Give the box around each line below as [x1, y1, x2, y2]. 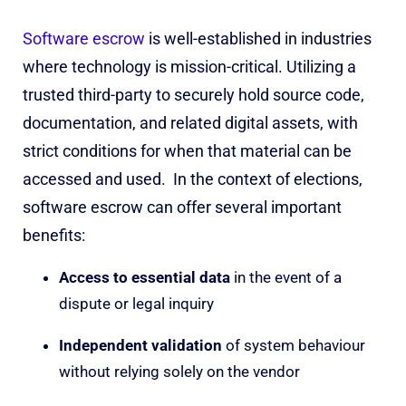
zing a [314, 56, 356, 76]
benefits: [23, 225, 85, 245]
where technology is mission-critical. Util [23, 56, 310, 76]
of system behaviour [222, 335, 365, 354]
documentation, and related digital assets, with [23, 112, 358, 132]
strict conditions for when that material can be [23, 140, 352, 160]
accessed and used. [23, 169, 166, 188]
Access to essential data [59, 267, 230, 286]
